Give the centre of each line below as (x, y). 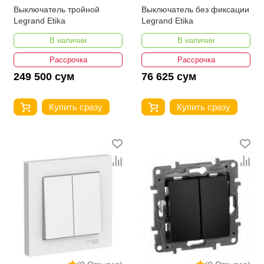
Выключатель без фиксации (195, 10)
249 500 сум (44, 77)
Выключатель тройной (57, 10)
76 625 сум (169, 77)
